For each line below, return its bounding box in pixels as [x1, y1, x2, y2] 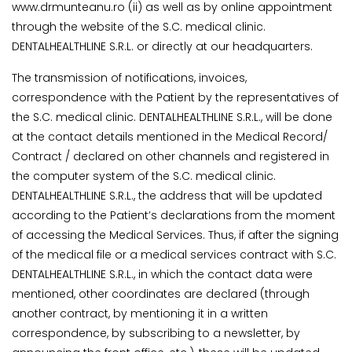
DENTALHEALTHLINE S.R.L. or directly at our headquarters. [12, 38, 313, 55]
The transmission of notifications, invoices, [12, 70, 247, 86]
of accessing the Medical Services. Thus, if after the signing [12, 227, 339, 244]
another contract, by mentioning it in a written [12, 306, 268, 322]
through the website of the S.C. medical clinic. [12, 19, 266, 35]
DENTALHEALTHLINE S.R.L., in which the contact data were [12, 266, 313, 283]
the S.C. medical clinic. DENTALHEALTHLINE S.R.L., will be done [12, 109, 332, 126]
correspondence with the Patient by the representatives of [12, 90, 339, 106]
